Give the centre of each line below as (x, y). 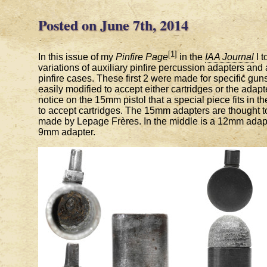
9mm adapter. (67, 132)
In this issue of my (77, 57)
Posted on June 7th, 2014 (113, 24)
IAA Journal (229, 57)
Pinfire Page (142, 57)
